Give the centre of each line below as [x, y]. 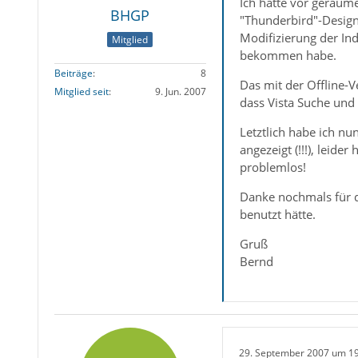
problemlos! [272, 167]
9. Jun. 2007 [180, 91]
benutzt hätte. [277, 215]
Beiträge [73, 73]
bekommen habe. [288, 56]
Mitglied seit [81, 91]
